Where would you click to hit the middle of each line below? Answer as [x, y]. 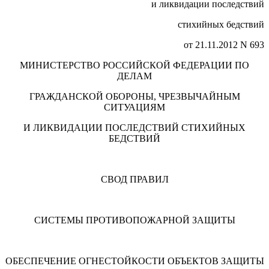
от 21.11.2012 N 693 [224, 45]
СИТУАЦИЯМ [134, 107]
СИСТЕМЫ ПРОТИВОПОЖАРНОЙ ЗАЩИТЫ [134, 220]
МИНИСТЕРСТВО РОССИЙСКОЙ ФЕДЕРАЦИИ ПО [134, 65]
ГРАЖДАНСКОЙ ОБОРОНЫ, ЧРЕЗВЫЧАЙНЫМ [134, 97]
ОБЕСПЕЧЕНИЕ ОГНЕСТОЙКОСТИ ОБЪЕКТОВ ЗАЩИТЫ [134, 261]
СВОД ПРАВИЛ [134, 180]
